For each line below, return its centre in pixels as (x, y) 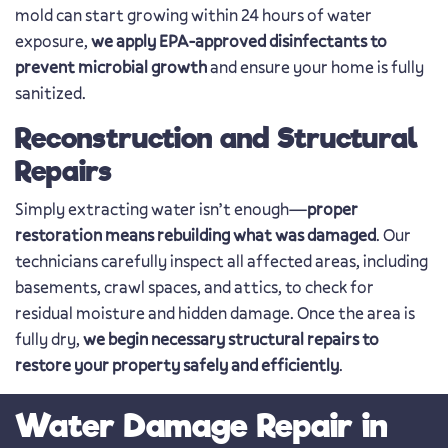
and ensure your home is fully (315, 67)
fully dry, (49, 339)
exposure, (53, 41)
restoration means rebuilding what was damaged (195, 235)
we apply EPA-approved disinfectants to (239, 41)
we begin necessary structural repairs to (231, 339)
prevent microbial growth (111, 67)
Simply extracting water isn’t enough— (161, 209)
